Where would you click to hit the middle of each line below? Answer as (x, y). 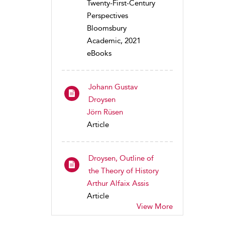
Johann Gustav (113, 87)
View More (154, 206)
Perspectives (107, 16)
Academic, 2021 (114, 41)
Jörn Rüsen (105, 112)
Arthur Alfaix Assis (118, 183)
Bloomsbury (107, 28)
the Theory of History (124, 171)
